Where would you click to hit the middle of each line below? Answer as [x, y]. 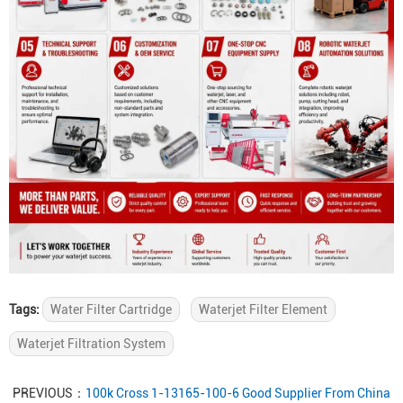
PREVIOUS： [49, 393]
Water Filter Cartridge [111, 309]
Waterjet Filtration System [91, 344]
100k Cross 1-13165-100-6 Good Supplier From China [238, 393]
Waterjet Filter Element [263, 309]
